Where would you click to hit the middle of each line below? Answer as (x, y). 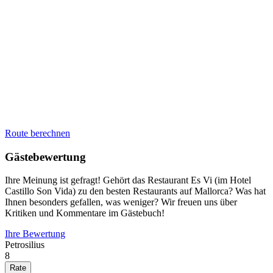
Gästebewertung (45, 157)
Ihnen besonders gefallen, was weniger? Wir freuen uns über (121, 202)
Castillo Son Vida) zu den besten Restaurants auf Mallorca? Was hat (135, 191)
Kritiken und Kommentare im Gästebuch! (85, 213)
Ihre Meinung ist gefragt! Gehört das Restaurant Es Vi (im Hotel (128, 180)
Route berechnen (37, 133)
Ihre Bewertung (35, 234)
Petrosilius (25, 245)
